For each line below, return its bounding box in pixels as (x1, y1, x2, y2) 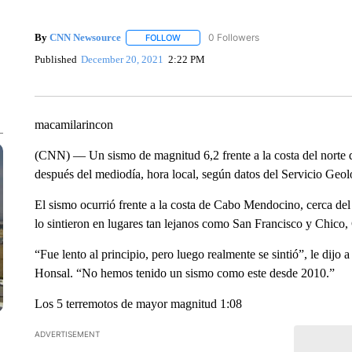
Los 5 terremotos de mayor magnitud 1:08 (34, 297, 242, 310)
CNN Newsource (49, 31, 121, 43)
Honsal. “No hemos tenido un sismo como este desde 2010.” (34, 266, 335, 280)
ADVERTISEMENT (34, 329, 100, 339)
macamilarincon (34, 118, 113, 131)
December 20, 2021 (81, 53, 164, 66)
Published (34, 53, 77, 66)
